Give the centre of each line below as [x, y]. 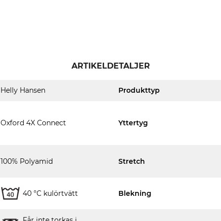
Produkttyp [139, 90]
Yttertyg [133, 123]
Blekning [135, 193]
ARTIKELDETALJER [110, 66]
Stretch [132, 161]
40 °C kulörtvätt [51, 193]
